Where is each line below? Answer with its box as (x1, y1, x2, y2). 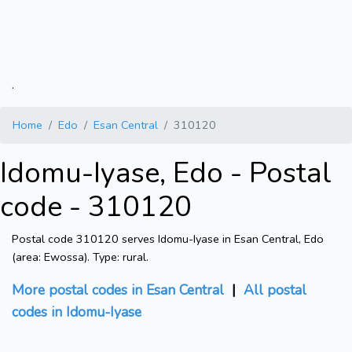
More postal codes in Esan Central (12, 280, 224, 300)
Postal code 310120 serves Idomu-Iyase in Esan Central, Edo (12, 231, 324, 247)
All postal (244, 280, 306, 300)
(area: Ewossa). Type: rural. (12, 249, 148, 266)
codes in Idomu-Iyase (12, 302, 141, 322)
